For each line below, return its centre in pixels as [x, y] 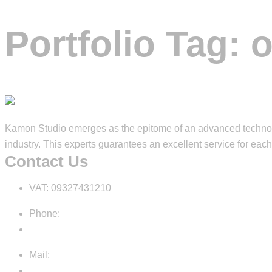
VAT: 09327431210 [70, 188]
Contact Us [46, 161]
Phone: [45, 213]
